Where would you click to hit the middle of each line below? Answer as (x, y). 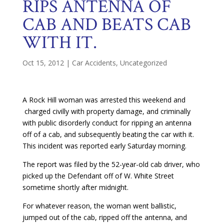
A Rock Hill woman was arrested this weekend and (104, 99)
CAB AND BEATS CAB (106, 24)
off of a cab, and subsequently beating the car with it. (108, 134)
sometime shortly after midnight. (75, 187)
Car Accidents (94, 62)
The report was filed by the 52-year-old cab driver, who (111, 164)
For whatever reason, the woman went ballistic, (99, 205)
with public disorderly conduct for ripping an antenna (107, 122)
